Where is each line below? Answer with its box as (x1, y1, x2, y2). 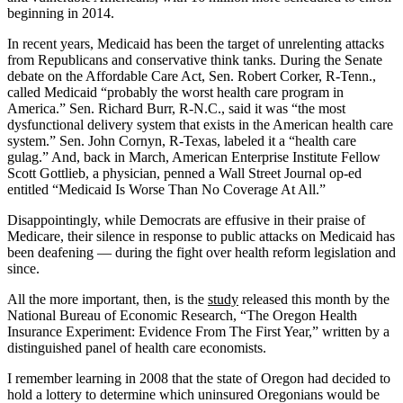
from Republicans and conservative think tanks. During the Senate (7, 51, 382, 67)
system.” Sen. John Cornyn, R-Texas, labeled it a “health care (7, 132, 356, 148)
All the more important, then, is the (7, 291, 208, 307)
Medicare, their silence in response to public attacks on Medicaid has (7, 228, 395, 244)
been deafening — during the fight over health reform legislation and (7, 244, 396, 260)
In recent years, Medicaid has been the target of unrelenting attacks (7, 35, 384, 51)
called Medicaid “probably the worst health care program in (7, 84, 344, 100)
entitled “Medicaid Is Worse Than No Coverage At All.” (7, 181, 326, 197)
